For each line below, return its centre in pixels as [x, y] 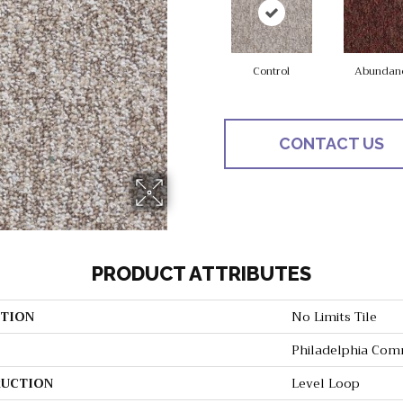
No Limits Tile [334, 317]
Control [271, 72]
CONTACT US [331, 144]
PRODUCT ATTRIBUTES [201, 274]
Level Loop [326, 384]
